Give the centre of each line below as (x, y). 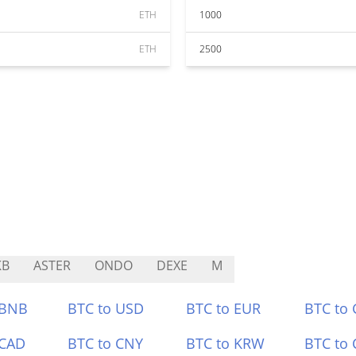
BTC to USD (106, 308)
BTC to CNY (106, 343)
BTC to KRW (225, 343)
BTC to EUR (223, 308)
